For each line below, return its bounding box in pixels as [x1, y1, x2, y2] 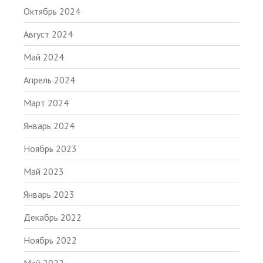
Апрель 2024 [23, 74, 75, 86]
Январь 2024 [23, 120, 75, 132]
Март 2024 [23, 97, 69, 109]
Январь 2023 [23, 188, 75, 201]
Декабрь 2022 [23, 211, 82, 224]
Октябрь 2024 [23, 5, 80, 18]
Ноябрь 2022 [23, 234, 77, 247]
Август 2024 [23, 28, 73, 41]
